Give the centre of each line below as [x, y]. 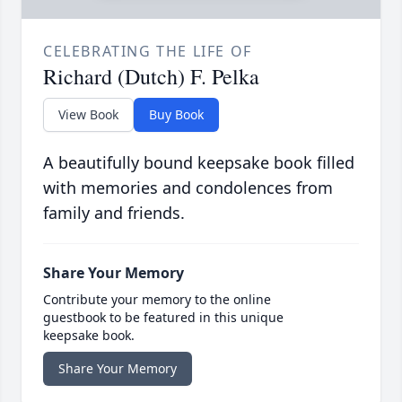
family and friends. [114, 212]
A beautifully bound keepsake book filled [199, 162]
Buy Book [176, 114]
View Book [88, 114]
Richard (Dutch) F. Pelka [151, 76]
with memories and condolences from [188, 187]
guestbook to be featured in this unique [163, 317]
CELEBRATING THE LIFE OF [148, 51]
